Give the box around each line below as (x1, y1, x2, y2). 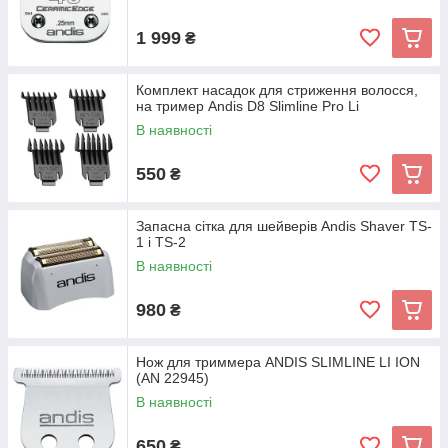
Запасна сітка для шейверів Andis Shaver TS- (136, 218, 432, 234)
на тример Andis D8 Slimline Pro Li (136, 98, 359, 114)
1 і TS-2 (136, 234, 186, 250)
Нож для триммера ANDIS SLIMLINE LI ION (136, 354, 420, 370)
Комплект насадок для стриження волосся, (136, 82, 418, 98)
